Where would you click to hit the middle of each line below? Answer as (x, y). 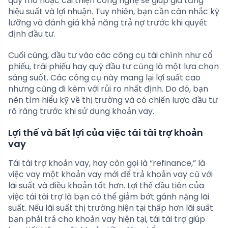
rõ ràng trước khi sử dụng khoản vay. (81, 111)
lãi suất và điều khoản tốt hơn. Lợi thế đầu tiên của (106, 186)
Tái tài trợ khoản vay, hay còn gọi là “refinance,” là (107, 163)
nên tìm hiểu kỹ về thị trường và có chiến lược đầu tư (113, 100)
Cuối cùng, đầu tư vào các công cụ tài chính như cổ (110, 55)
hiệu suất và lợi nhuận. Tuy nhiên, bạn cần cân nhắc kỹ (114, 12)
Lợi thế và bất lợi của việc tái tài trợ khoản (106, 133)
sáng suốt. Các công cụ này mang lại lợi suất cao (104, 78)
